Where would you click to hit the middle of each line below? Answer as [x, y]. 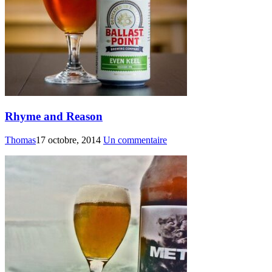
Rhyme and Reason [54, 116]
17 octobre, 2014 [68, 140]
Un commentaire [135, 140]
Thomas [20, 140]
